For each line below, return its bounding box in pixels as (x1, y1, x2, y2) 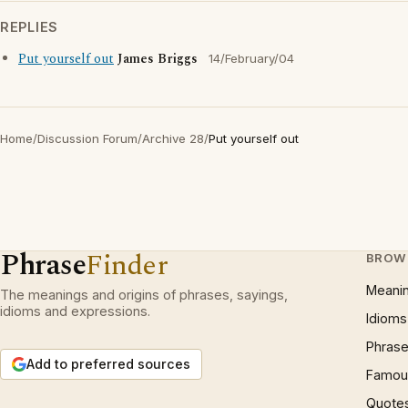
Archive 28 (142, 131, 204, 146)
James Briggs (117, 49, 198, 69)
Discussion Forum (37, 131, 138, 146)
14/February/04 (209, 51, 294, 66)
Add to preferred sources (26, 356, 190, 372)
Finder (86, 244, 168, 287)
